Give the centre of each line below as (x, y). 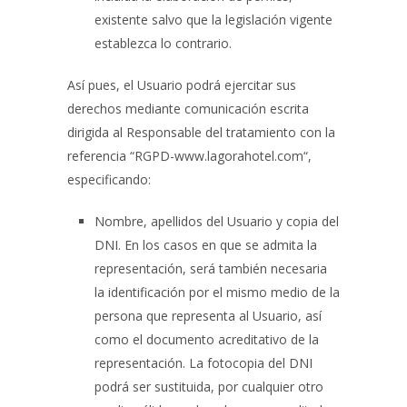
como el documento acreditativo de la (207, 339)
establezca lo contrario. (163, 43)
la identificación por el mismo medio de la (217, 292)
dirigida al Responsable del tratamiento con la (201, 132)
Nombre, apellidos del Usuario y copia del (217, 221)
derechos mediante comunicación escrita (188, 109)
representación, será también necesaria (211, 268)
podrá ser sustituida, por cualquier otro (209, 387)
